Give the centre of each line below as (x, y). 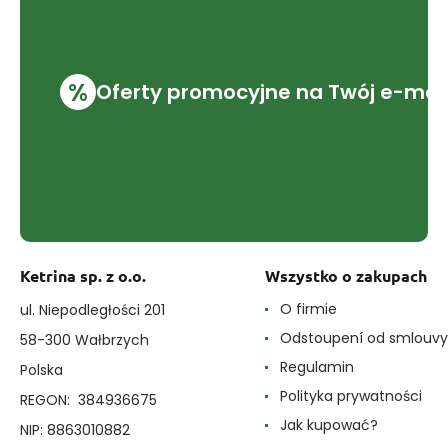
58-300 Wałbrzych (84, 339)
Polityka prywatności (351, 395)
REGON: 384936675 (88, 399)
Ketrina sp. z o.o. (83, 275)
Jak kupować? (329, 424)
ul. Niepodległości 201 (92, 309)
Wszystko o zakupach (346, 275)
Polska (41, 369)
